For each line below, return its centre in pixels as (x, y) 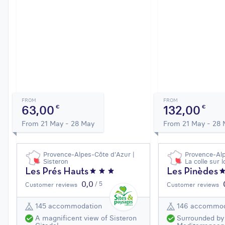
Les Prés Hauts (57, 172)
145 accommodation (69, 206)
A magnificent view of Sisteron (86, 218)
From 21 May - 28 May (58, 123)
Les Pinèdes (193, 172)
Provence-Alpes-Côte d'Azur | (89, 154)
